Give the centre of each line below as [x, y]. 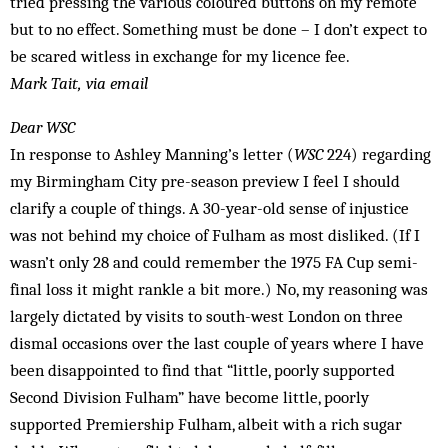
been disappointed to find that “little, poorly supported [202, 370]
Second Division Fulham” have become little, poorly [189, 397]
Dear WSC [42, 127]
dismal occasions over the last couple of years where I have [217, 343]
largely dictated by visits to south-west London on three [206, 316]
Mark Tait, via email [79, 83]
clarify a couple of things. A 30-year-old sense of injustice [209, 208]
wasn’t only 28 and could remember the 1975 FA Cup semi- [214, 262]
